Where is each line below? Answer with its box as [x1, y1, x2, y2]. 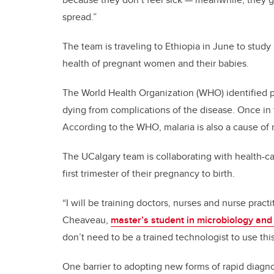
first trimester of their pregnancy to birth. [62, 166, 235, 180]
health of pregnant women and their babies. [62, 56, 249, 70]
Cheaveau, [62, 212, 111, 227]
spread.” [62, 9, 97, 24]
